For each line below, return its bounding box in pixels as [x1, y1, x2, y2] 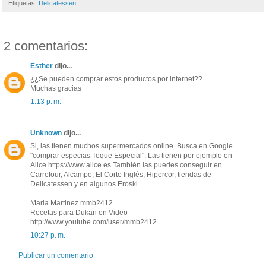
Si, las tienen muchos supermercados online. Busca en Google [30, 142, 233, 151]
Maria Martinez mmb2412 [30, 199, 113, 208]
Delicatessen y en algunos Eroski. [30, 180, 140, 189]
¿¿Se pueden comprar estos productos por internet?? [30, 75, 202, 84]
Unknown [30, 129, 62, 138]
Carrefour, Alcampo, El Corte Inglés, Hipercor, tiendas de [30, 170, 211, 179]
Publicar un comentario [18, 251, 93, 260]
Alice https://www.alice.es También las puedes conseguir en [30, 161, 222, 170]
